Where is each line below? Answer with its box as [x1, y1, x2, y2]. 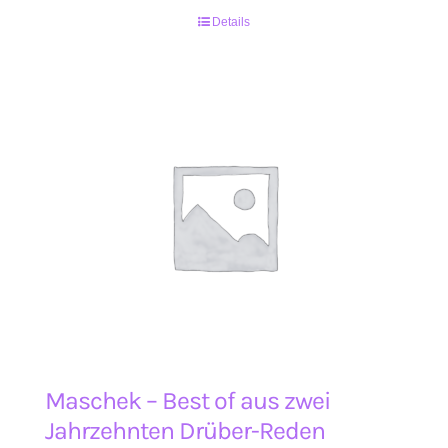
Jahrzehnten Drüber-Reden [45, 416, 325, 445]
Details [212, 15, 250, 29]
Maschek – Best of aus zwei [45, 386, 330, 415]
